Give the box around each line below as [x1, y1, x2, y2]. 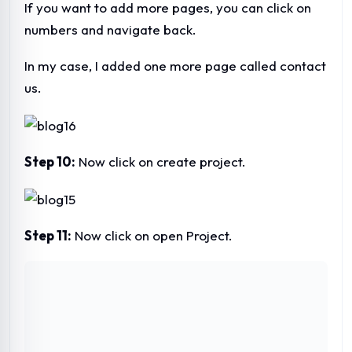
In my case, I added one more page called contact [24, 57, 326, 75]
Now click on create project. [75, 153, 246, 170]
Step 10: [24, 153, 75, 170]
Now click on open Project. [71, 227, 233, 244]
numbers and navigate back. [24, 21, 196, 38]
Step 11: [24, 227, 71, 244]
